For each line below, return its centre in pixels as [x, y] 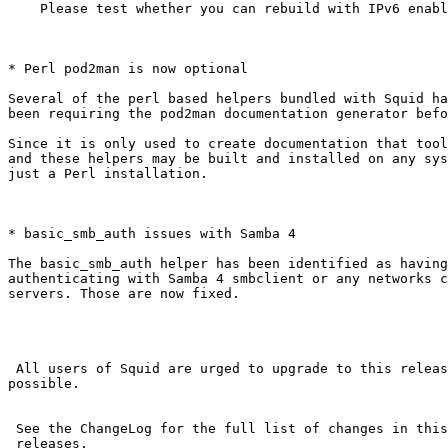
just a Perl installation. [108, 174]
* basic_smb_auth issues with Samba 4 [152, 234]
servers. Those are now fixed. [124, 294]
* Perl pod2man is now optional [128, 69]
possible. [44, 384]
